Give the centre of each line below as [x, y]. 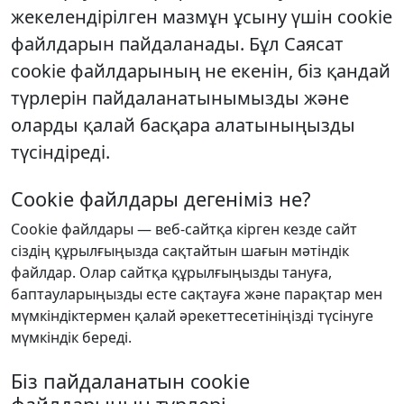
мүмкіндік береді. [71, 337]
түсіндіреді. [60, 151]
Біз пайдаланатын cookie [130, 381]
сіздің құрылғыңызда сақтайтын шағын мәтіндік [180, 250]
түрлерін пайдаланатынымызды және [180, 97]
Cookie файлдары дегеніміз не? [161, 198]
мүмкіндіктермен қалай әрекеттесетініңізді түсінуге [192, 315]
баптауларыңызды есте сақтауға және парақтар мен [197, 294]
